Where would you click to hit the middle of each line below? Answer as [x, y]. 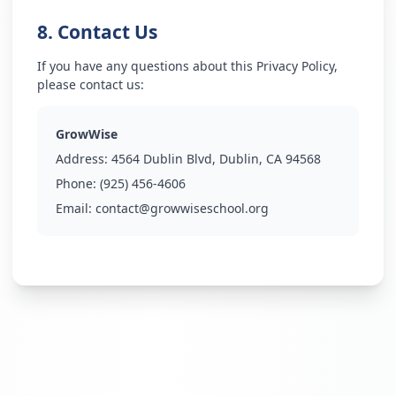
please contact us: [91, 84]
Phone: [78, 183]
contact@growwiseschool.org [182, 208]
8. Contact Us [97, 32]
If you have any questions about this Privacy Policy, [187, 66]
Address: [84, 159]
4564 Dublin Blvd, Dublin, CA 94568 [216, 159]
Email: [76, 208]
